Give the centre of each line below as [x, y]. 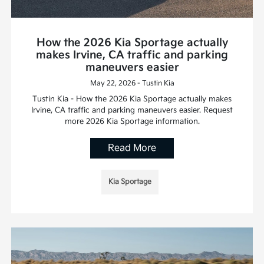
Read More [132, 148]
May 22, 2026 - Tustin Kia [132, 83]
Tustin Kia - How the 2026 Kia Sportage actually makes [132, 99]
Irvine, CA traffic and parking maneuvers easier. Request [132, 110]
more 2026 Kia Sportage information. [132, 121]
